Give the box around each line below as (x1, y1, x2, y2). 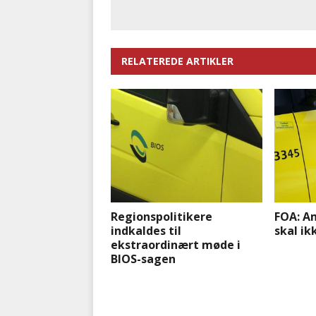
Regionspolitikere (111, 209, 212, 225)
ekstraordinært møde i (111, 237, 241, 253)
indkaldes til (111, 223, 181, 239)
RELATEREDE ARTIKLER (121, 54, 233, 68)
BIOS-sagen (111, 251, 176, 267)
